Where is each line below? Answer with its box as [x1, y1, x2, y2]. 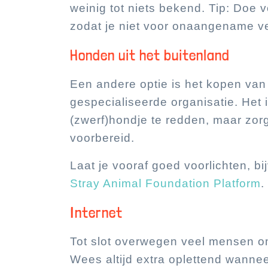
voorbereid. [70, 132, 135, 144]
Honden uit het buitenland [70, 46, 230, 64]
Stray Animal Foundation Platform [70, 177, 261, 190]
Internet [70, 203, 123, 221]
